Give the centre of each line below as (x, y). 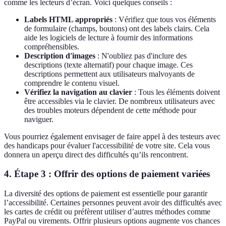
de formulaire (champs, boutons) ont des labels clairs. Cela (117, 28)
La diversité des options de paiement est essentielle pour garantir (106, 194)
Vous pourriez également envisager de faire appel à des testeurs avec (112, 136)
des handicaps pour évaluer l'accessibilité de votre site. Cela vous (107, 145)
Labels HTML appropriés (68, 19)
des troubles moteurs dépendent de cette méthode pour (110, 110)
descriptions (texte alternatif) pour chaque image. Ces (108, 65)
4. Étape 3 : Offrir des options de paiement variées (107, 174)
